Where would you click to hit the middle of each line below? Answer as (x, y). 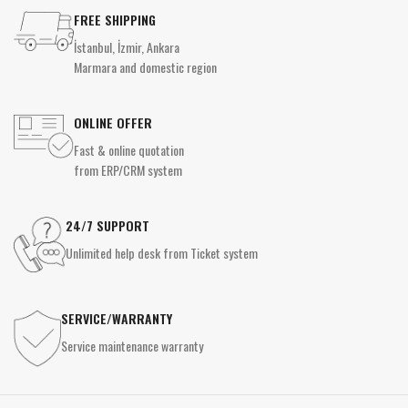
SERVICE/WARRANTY (117, 319)
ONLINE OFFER (113, 123)
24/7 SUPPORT (107, 226)
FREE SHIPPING (115, 20)
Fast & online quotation (129, 150)
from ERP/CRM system (128, 170)
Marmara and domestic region (145, 67)
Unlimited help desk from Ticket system (162, 253)
